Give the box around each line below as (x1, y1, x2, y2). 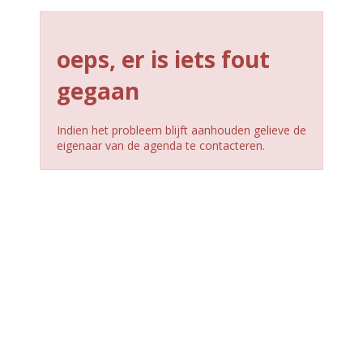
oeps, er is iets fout (56, 43, 270, 75)
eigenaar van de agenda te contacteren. (56, 137, 265, 153)
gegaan (56, 75, 139, 106)
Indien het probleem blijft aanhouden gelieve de (56, 122, 306, 138)
